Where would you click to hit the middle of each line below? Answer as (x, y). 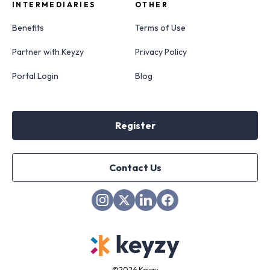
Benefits (28, 28)
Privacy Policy (161, 52)
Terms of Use (160, 28)
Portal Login (35, 76)
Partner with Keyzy (48, 52)
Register (135, 125)
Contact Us (135, 168)
